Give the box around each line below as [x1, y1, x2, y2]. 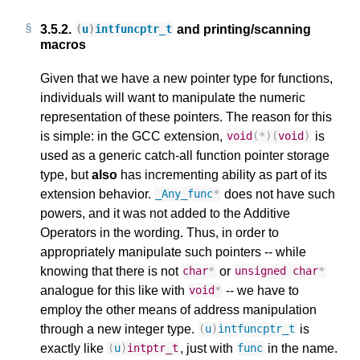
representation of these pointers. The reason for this [40, 109, 332, 124]
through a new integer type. [40, 321, 198, 336]
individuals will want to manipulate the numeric [40, 90, 305, 104]
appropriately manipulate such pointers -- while [40, 244, 306, 259]
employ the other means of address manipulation [40, 302, 317, 317]
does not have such [220, 186, 335, 201]
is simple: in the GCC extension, [40, 129, 226, 143]
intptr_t [127, 342, 179, 355]
